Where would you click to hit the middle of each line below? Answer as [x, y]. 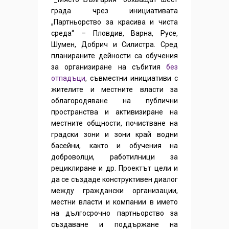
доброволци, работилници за [114, 157]
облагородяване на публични [114, 101]
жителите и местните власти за [114, 90]
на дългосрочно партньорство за [114, 213]
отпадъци [68, 78]
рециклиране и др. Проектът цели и [114, 168]
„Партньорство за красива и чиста [114, 22]
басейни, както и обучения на [114, 146]
